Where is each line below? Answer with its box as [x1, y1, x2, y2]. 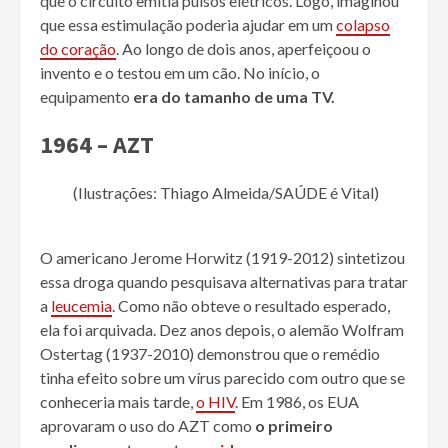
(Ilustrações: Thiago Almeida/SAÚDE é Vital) [69, 183, 379, 203]
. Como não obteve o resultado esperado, [112, 296, 390, 316]
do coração [40, 39, 116, 59]
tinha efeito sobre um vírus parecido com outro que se [40, 368, 405, 388]
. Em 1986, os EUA [235, 392, 359, 412]
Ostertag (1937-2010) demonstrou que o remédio [40, 344, 380, 364]
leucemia [51, 296, 112, 316]
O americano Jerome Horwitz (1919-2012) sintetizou [40, 248, 405, 268]
